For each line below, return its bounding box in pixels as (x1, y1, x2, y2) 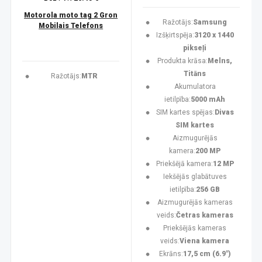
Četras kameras (175, 211, 233, 219)
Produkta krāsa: (157, 57, 208, 65)
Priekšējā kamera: (156, 160, 213, 168)
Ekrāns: (158, 250, 183, 258)
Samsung (193, 18, 227, 26)
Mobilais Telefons (39, 22, 104, 30)
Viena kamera (180, 237, 230, 245)
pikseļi (183, 44, 207, 52)
